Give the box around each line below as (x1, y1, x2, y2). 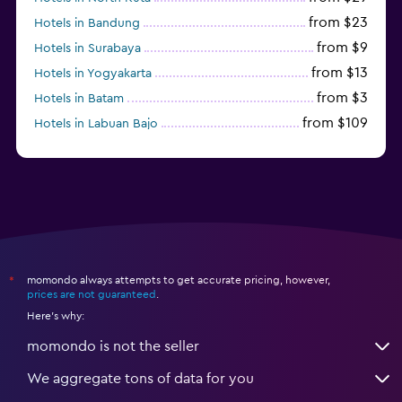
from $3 (317, 90, 368, 105)
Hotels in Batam (34, 92, 124, 105)
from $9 (317, 39, 368, 55)
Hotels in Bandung (34, 16, 140, 30)
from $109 (302, 115, 368, 130)
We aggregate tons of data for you (27, 371, 254, 386)
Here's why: (27, 310, 84, 321)
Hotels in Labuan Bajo (34, 117, 158, 130)
